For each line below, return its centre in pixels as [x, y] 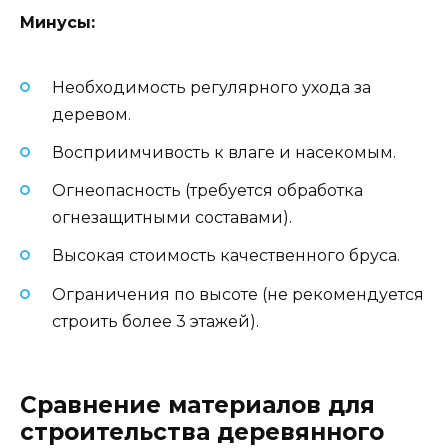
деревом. [91, 114]
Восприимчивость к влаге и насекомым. [224, 153]
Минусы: [57, 22]
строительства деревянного [202, 431]
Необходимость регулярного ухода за [211, 87]
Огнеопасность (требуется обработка [207, 191]
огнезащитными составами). [172, 218]
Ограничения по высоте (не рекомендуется [238, 294]
